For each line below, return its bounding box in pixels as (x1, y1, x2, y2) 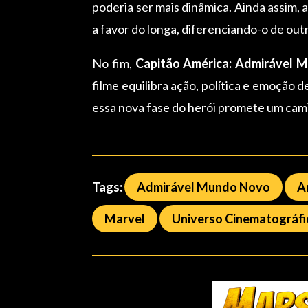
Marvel (104, 211, 146, 227)
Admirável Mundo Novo (137, 179, 271, 195)
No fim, (92, 56, 135, 71)
